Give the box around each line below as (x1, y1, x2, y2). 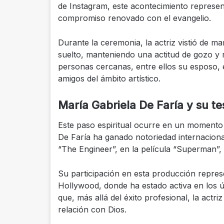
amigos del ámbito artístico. (57, 73, 160, 83)
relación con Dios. (57, 204, 126, 214)
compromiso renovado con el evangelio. (57, 12, 211, 23)
